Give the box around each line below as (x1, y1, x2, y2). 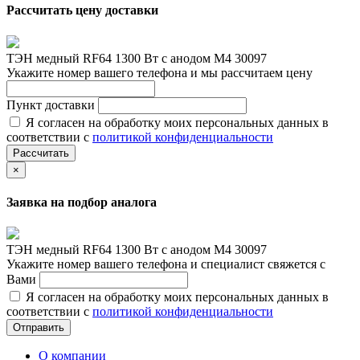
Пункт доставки (6, 97, 98, 112)
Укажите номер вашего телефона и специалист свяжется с (6, 257, 325, 272)
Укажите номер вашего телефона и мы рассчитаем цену (6, 65, 313, 80)
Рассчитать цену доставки (6, 3, 158, 18)
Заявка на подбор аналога (6, 194, 157, 209)
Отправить (13, 321, 64, 334)
